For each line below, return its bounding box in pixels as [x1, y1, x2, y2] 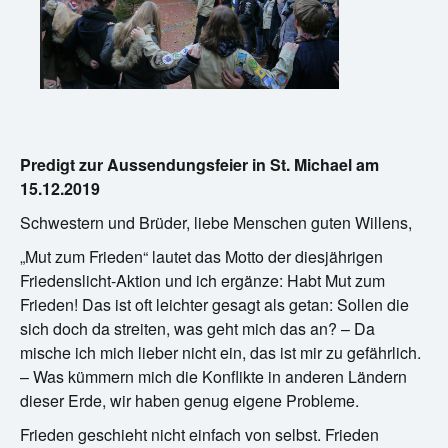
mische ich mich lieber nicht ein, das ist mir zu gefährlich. [20, 340, 421, 364]
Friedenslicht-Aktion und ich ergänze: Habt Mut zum [20, 268, 385, 292]
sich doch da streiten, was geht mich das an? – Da [20, 316, 375, 340]
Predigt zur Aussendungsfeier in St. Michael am [20, 152, 379, 176]
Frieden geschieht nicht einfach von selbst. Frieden [20, 422, 379, 446]
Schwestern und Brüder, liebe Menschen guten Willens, [20, 210, 412, 234]
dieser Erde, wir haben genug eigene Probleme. [20, 388, 359, 412]
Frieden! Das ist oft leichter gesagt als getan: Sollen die [20, 292, 409, 316]
